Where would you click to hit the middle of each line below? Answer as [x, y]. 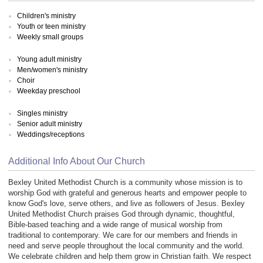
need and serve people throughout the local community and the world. [126, 246]
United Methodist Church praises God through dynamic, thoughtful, [122, 214]
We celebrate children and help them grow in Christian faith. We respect [130, 257]
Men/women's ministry [52, 70]
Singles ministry [42, 113]
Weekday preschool [49, 91]
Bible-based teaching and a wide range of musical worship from [115, 225]
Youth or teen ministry [51, 26]
